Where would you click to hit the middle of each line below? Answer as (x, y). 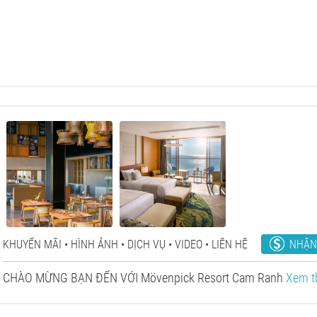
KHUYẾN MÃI (32, 244)
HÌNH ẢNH (94, 244)
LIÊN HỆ (230, 244)
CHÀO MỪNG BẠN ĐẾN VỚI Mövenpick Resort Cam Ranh (144, 278)
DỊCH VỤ (146, 244)
